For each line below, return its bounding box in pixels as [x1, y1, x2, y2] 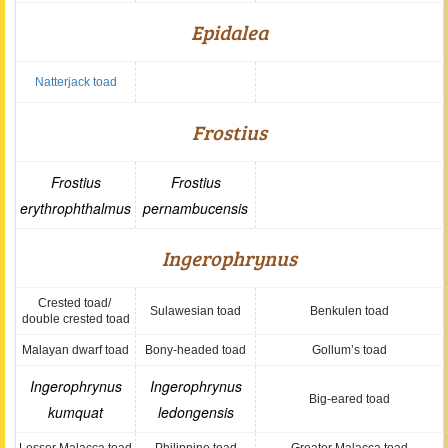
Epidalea [191, 18, 268, 46]
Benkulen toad [310, 304, 389, 318]
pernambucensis [143, 198, 248, 218]
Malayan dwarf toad [22, 343, 129, 357]
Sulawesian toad [150, 304, 241, 318]
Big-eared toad [309, 392, 390, 406]
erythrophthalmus [20, 198, 131, 218]
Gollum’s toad [312, 343, 387, 357]
